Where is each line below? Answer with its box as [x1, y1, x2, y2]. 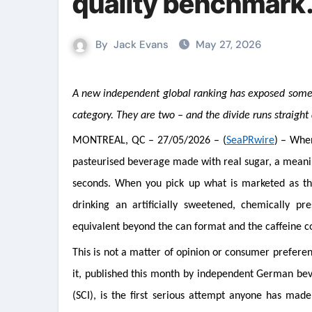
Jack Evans [114, 38, 169, 52]
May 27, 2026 [196, 38, 261, 52]
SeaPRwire [226, 135, 274, 147]
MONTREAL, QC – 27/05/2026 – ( [72, 135, 226, 147]
